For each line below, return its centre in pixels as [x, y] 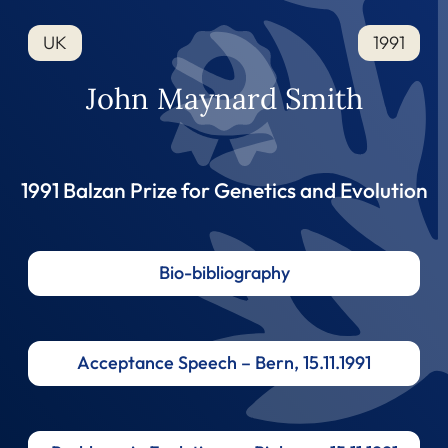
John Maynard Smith [224, 98]
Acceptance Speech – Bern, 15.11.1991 [224, 363]
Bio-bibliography [224, 273]
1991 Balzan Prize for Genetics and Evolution [224, 189]
